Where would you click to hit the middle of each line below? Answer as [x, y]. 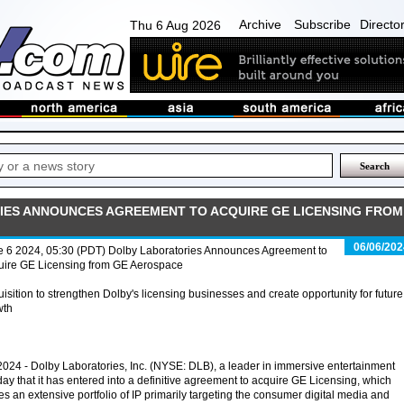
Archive [260, 24]
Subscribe [322, 24]
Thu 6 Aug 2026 [175, 25]
